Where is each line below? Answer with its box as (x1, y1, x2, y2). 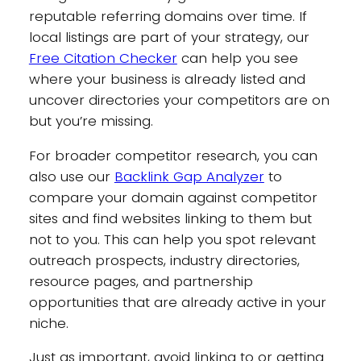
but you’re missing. (28, 110, 153, 131)
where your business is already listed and (28, 68, 305, 89)
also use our (28, 166, 114, 186)
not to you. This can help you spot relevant (28, 229, 316, 249)
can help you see (176, 48, 298, 68)
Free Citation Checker (28, 48, 177, 68)
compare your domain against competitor (28, 187, 317, 207)
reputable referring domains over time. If (28, 6, 307, 26)
